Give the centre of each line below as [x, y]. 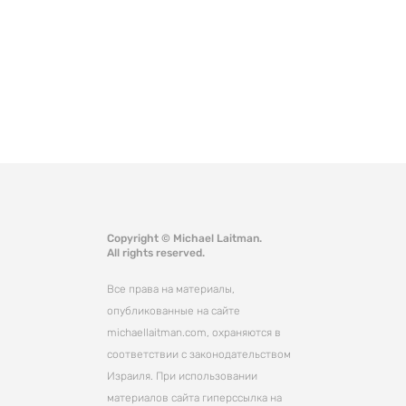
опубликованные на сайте [174, 310]
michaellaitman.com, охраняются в [194, 332]
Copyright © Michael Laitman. [185, 238]
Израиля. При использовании [183, 376]
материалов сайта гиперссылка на [195, 397]
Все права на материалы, [171, 289]
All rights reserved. [156, 252]
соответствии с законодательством [199, 354]
